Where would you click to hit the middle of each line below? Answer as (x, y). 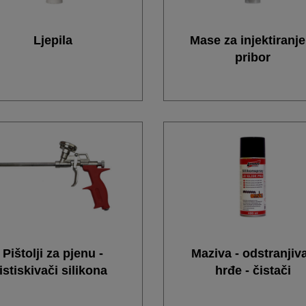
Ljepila (53, 40)
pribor (253, 57)
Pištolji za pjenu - (53, 253)
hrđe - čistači (253, 270)
